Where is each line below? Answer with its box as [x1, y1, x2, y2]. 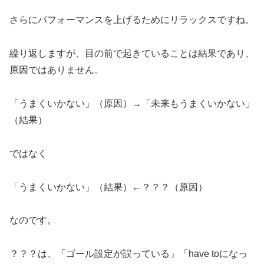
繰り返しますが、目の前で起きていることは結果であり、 [9, 48, 255, 59]
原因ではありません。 [9, 65, 104, 75]
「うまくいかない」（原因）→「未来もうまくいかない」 [9, 98, 255, 108]
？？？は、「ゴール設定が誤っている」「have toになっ [9, 249, 247, 259]
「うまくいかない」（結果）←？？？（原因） [9, 181, 207, 192]
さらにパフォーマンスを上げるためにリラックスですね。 [9, 15, 255, 25]
